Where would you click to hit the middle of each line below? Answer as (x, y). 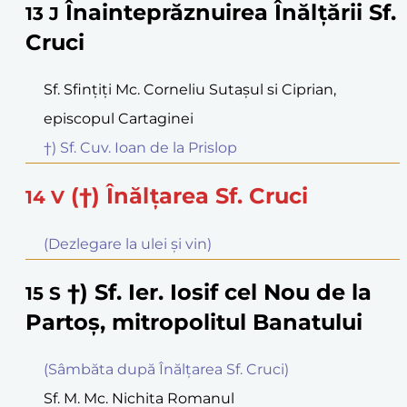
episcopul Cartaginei (119, 118)
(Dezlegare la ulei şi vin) (128, 243)
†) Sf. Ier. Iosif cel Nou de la (219, 292)
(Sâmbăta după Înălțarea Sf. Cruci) (166, 369)
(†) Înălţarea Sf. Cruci (189, 195)
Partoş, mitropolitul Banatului (194, 322)
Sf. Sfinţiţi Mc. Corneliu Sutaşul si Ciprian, (190, 89)
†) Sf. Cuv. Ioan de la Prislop (140, 147)
